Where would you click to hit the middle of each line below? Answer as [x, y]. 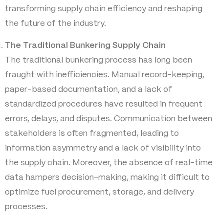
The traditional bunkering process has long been [99, 60]
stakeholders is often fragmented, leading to [92, 133]
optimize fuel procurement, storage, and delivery [99, 192]
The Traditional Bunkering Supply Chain [85, 45]
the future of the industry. [55, 24]
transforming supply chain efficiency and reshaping [104, 9]
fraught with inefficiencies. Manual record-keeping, [105, 75]
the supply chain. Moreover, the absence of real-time [109, 163]
